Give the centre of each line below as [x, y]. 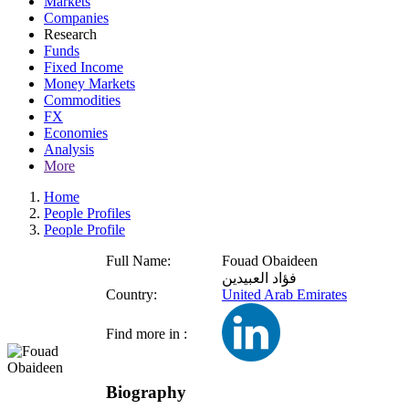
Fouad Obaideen [270, 261]
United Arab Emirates [284, 294]
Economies [76, 133]
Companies [76, 18]
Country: [131, 294]
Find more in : [147, 334]
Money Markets [89, 84]
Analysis [69, 149]
